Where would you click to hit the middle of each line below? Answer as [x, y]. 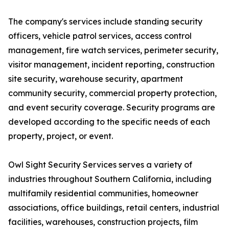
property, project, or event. [61, 136]
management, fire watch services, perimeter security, [113, 50]
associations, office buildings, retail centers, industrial [114, 208]
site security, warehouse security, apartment [96, 79]
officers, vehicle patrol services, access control [100, 36]
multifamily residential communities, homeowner [103, 193]
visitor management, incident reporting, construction [111, 64]
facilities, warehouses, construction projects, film [103, 222]
